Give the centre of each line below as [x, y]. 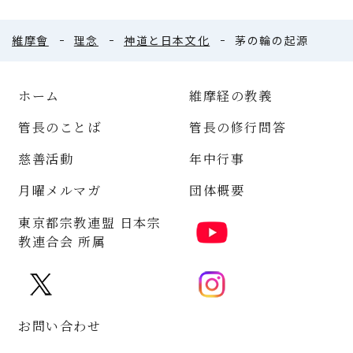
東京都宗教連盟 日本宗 [90, 223]
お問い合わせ [60, 326]
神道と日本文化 [167, 41]
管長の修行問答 [238, 128]
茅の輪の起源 [272, 41]
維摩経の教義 [231, 96]
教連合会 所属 [62, 242]
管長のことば [60, 128]
